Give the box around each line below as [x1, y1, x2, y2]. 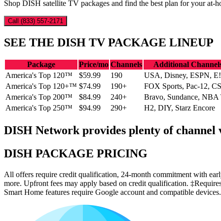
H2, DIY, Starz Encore [144, 104, 215, 112]
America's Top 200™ [5, 93, 73, 102]
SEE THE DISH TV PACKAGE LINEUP [4, 36, 214, 49]
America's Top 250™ [5, 104, 73, 112]
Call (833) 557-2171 [8, 17, 63, 25]
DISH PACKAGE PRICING [4, 147, 147, 160]
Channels [110, 60, 142, 69]
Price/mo [79, 60, 109, 69]
